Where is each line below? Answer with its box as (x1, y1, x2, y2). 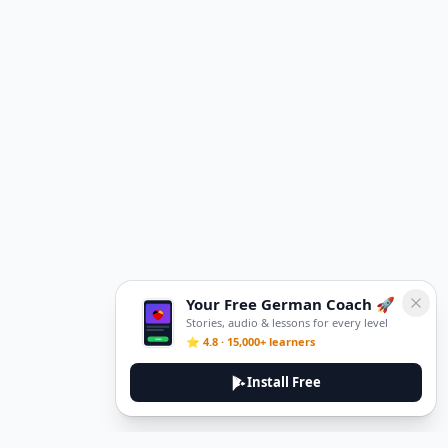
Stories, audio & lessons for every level (186, 315, 388, 330)
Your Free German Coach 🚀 (186, 294, 395, 314)
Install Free (247, 373, 321, 391)
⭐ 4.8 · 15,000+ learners (186, 334, 315, 349)
